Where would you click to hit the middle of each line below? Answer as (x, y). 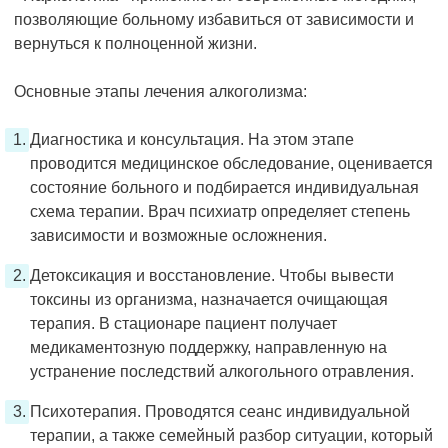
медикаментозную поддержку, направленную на (208, 347)
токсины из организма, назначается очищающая (209, 299)
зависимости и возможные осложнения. (178, 235)
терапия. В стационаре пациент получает (183, 323)
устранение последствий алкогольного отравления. (222, 371)
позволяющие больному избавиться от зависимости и (214, 19)
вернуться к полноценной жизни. (135, 43)
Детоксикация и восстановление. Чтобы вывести (212, 275)
